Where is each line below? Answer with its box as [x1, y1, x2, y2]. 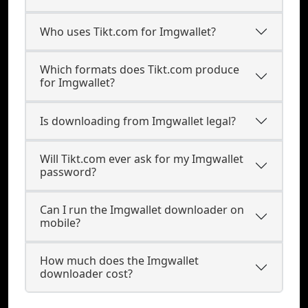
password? [40, 164, 96, 179]
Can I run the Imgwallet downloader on [40, 202, 244, 217]
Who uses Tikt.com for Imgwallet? [40, 23, 216, 39]
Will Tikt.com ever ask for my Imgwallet [40, 151, 243, 166]
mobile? [40, 215, 80, 230]
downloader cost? [40, 266, 133, 281]
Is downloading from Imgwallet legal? [40, 113, 236, 129]
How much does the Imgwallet [40, 253, 199, 268]
